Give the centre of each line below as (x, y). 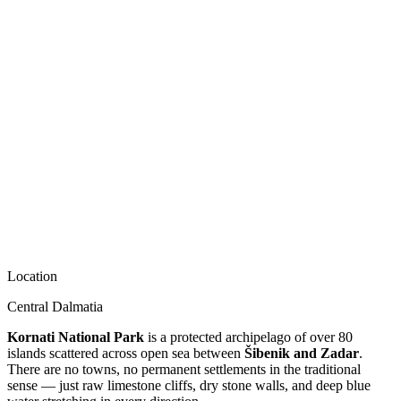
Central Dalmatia (55, 306)
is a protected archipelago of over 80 (248, 337)
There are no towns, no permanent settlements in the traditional (184, 369)
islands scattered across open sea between (126, 353)
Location (32, 276)
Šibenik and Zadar (302, 353)
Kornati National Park (76, 337)
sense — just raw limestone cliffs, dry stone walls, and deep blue (189, 385)
